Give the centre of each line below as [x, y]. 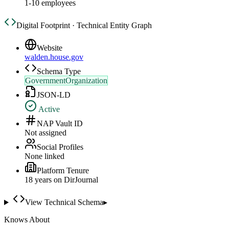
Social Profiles [60, 147]
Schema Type [59, 72]
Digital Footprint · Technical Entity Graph [84, 26]
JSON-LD [54, 95]
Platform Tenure [63, 171]
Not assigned [45, 133]
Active [48, 109]
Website [50, 48]
